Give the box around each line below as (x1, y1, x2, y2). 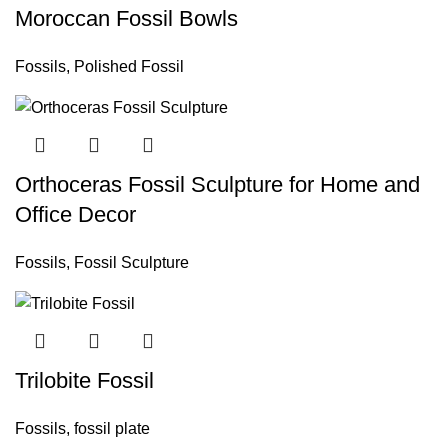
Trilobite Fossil (15, 368, 154, 394)
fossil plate (74, 420, 150, 438)
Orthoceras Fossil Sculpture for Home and (15, 172, 420, 198)
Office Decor (15, 202, 136, 228)
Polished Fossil (74, 57, 184, 75)
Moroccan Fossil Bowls (15, 5, 238, 31)
